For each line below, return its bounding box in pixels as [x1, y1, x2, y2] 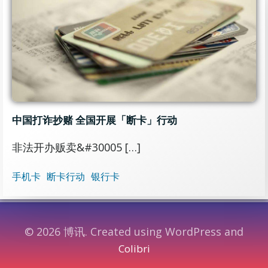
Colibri [118, 242, 150, 255]
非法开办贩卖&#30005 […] [12, 140, 141, 154]
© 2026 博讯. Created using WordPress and [25, 224, 243, 239]
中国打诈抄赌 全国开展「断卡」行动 [12, 113, 177, 127]
